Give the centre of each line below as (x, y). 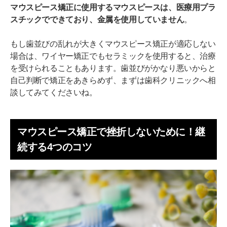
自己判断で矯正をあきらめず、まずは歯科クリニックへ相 (113, 80)
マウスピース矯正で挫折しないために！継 (111, 131)
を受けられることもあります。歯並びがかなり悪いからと (113, 68)
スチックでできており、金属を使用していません (97, 19)
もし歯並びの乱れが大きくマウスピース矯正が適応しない (113, 44)
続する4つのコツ (54, 147)
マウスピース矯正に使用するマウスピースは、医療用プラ (113, 7)
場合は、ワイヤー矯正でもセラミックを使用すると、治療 (113, 56)
